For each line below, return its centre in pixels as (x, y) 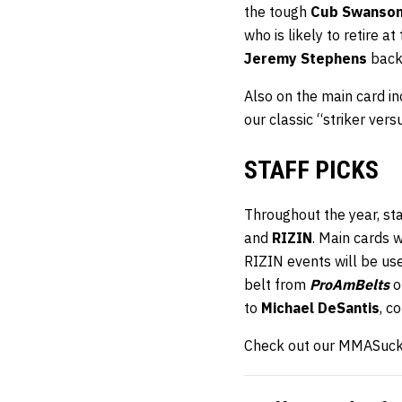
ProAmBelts (350, 284)
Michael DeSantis (320, 307)
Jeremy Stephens (306, 58)
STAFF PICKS (311, 170)
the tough (277, 11)
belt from (277, 284)
